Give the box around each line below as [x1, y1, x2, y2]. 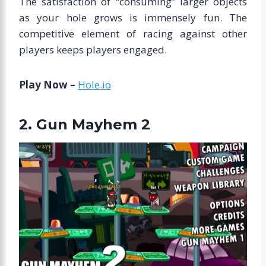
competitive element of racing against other [19, 26, 247, 40]
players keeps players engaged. [19, 42, 167, 56]
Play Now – [19, 77, 78, 91]
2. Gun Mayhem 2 [19, 115, 150, 133]
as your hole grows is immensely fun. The [19, 10, 247, 24]
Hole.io [78, 77, 111, 91]
